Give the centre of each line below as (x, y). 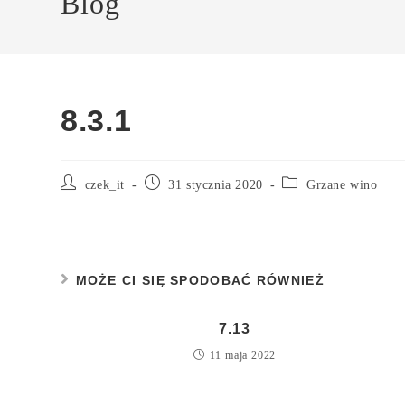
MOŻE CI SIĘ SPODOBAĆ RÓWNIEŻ (200, 280)
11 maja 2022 (243, 355)
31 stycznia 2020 (216, 184)
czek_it (105, 184)
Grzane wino (342, 184)
